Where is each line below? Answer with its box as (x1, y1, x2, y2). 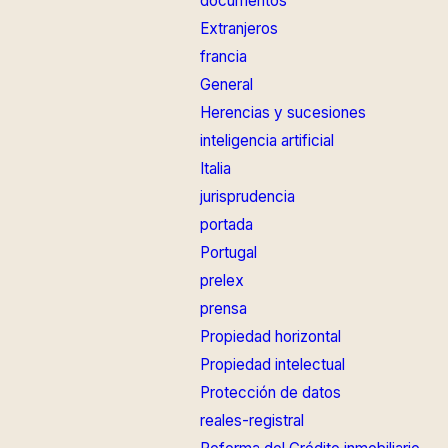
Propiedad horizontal (199, 326, 341, 346)
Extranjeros (199, 18, 278, 38)
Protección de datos (199, 382, 341, 402)
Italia (199, 158, 231, 178)
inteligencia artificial (199, 130, 334, 150)
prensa (199, 298, 247, 318)
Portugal (199, 242, 257, 262)
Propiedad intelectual (199, 354, 345, 374)
